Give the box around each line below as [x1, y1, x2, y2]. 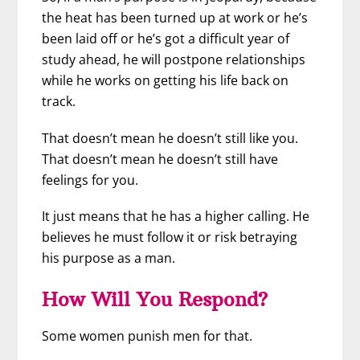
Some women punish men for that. [42, 326, 253, 345]
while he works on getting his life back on [42, 72, 289, 90]
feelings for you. [42, 170, 139, 189]
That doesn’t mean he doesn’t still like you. [42, 129, 299, 147]
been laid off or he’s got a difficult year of [42, 30, 290, 48]
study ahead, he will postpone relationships [42, 51, 306, 69]
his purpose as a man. [42, 248, 176, 267]
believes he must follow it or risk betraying [42, 227, 298, 246]
